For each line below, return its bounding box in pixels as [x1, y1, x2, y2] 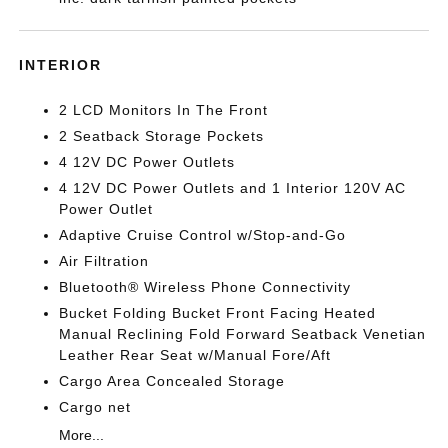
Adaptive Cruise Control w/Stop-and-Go [59, 227, 347, 244]
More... [59, 427, 105, 444]
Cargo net [59, 399, 132, 416]
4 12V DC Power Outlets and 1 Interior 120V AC [59, 180, 407, 197]
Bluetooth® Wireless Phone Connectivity [59, 279, 352, 296]
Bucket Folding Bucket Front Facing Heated [59, 305, 377, 322]
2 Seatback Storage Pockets [59, 128, 265, 145]
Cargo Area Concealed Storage [59, 373, 286, 390]
